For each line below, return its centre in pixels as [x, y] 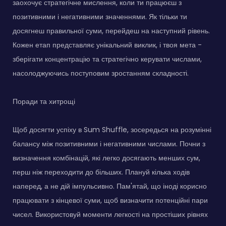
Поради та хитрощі [44, 101]
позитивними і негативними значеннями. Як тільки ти [100, 16]
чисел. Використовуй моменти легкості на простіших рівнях [110, 214]
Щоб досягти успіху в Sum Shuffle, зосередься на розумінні [112, 129]
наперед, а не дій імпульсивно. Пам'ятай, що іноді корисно [110, 186]
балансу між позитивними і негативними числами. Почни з [109, 144]
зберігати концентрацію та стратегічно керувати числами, [107, 59]
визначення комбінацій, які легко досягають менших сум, [106, 158]
